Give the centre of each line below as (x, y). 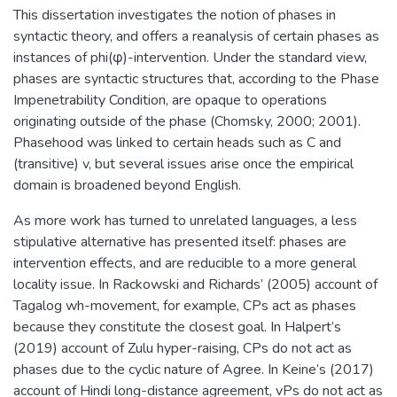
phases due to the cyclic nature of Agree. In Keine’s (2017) (194, 369)
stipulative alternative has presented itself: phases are (180, 241)
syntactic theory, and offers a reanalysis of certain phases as (196, 36)
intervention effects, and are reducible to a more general (185, 263)
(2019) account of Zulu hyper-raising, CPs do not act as (183, 348)
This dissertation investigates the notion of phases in (175, 15)
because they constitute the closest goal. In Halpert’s (177, 327)
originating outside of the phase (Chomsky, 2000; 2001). (187, 121)
